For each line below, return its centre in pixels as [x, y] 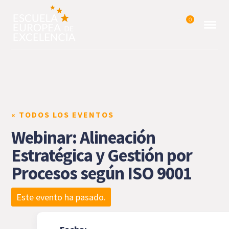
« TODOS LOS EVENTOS [63, 114]
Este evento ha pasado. [61, 197]
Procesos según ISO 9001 [102, 173]
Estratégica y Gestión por [102, 155]
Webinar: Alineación [84, 138]
